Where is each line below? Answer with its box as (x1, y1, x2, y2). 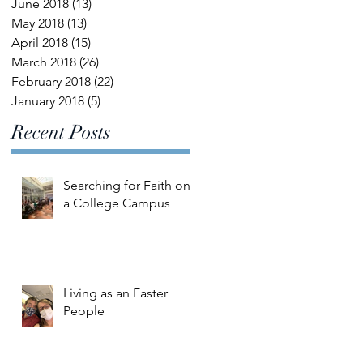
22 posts (113, 74, 161, 89)
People (63, 303, 105, 318)
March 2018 (11, 54, 76, 70)
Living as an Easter (63, 285, 168, 301)
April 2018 (11, 35, 68, 50)
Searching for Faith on (63, 177, 190, 193)
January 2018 (11, 93, 84, 109)
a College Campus (63, 195, 170, 211)
